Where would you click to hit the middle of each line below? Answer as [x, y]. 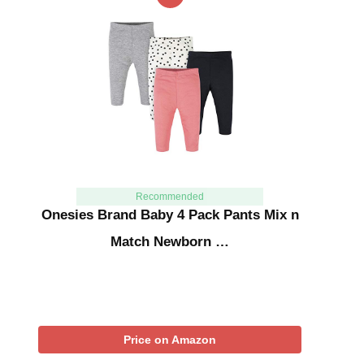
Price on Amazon [170, 339]
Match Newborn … [170, 241]
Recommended [169, 196]
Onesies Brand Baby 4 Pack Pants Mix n [170, 214]
